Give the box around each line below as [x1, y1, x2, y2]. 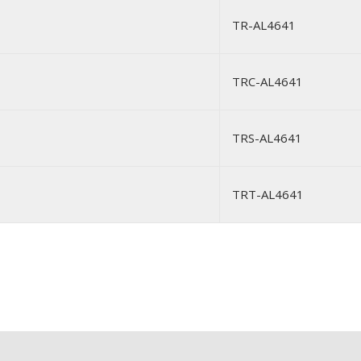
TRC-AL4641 [232, 73, 303, 89]
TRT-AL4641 [232, 186, 304, 202]
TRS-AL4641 [232, 130, 302, 146]
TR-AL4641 [232, 17, 296, 33]
